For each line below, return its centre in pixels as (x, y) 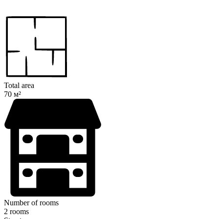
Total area (19, 86)
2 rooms (16, 212)
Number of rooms (31, 203)
